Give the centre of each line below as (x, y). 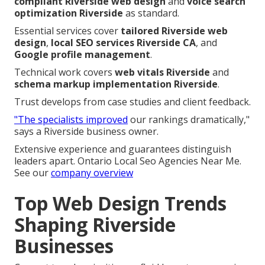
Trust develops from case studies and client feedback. (132, 101)
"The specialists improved (71, 119)
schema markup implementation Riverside (116, 84)
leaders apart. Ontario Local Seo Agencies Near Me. (128, 161)
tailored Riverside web (174, 30)
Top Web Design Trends (120, 203)
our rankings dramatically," (189, 119)
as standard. (151, 13)
